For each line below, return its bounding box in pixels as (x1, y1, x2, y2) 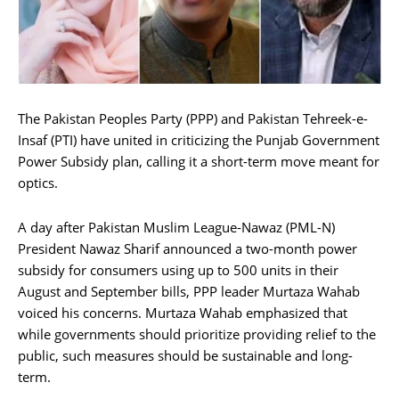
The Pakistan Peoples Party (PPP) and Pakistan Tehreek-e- (18, 109, 368, 127)
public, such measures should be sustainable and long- (18, 346, 353, 364)
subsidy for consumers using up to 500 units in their (18, 260, 338, 279)
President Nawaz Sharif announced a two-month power (18, 239, 357, 257)
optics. (18, 173, 58, 191)
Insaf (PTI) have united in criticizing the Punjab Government (18, 130, 379, 149)
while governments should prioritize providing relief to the (18, 324, 376, 343)
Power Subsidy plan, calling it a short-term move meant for (18, 151, 379, 170)
